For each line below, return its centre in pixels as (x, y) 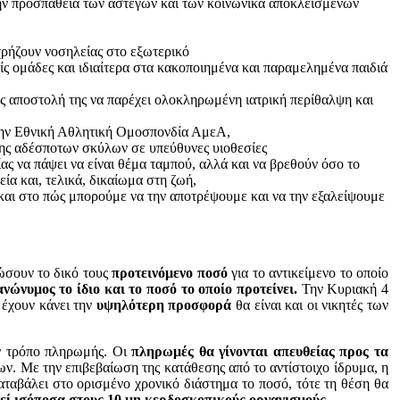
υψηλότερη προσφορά (164, 304)
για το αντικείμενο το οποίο (308, 272)
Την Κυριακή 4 (343, 288)
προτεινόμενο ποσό (170, 272)
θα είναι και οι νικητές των (310, 304)
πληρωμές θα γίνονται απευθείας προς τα (260, 351)
